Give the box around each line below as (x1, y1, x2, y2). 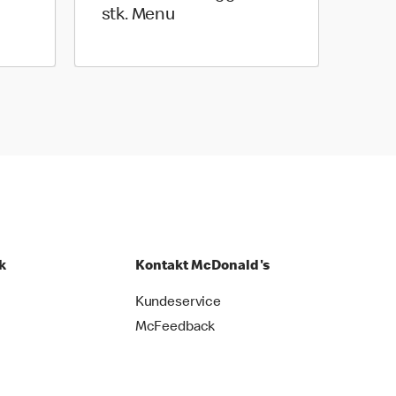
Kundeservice (134, 296, 221, 310)
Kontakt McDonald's (134, 260, 270, 274)
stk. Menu (101, 7, 175, 25)
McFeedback (134, 321, 216, 335)
